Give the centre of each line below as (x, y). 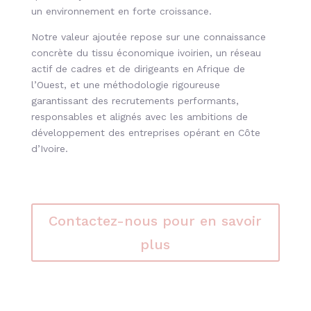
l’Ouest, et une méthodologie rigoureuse (125, 85)
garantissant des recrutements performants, (135, 101)
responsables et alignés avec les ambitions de (139, 117)
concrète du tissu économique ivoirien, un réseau (146, 53)
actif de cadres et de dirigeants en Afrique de (138, 69)
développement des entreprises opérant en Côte (145, 133)
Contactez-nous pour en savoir (155, 221)
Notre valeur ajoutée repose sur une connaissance (148, 37)
